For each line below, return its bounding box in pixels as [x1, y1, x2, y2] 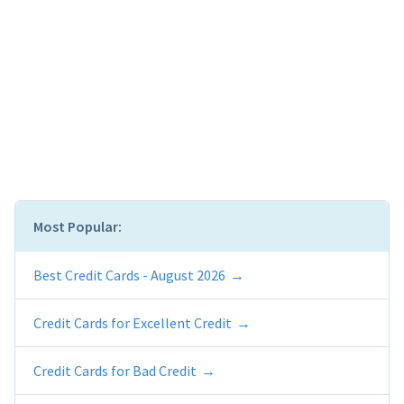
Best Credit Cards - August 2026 [33, 265, 225, 284]
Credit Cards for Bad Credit [33, 361, 197, 380]
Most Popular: [33, 216, 122, 235]
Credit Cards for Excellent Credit [33, 313, 232, 332]
